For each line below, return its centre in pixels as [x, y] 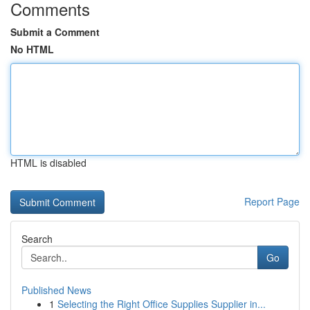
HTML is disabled [48, 163]
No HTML [32, 49]
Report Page [272, 201]
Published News [56, 290]
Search [37, 239]
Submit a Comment [55, 32]
